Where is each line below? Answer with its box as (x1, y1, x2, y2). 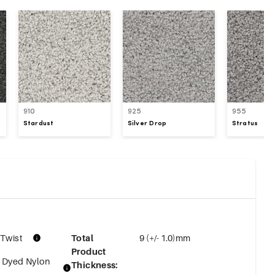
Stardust (23, 120, 54, 128)
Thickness (71, 259, 116, 270)
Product (71, 246, 106, 257)
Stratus (231, 120, 258, 128)
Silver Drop (127, 120, 167, 128)
